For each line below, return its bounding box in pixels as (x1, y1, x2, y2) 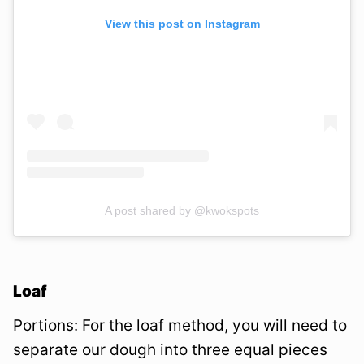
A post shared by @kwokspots (105, 203, 259, 217)
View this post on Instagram (104, 16, 260, 30)
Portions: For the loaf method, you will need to (13, 315, 347, 335)
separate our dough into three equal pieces (13, 340, 327, 359)
